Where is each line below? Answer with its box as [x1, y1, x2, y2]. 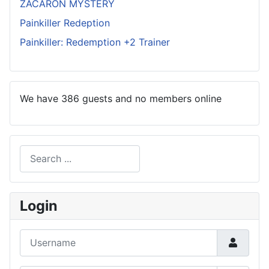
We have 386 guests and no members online [20, 92, 222, 104]
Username [19, 229, 65, 242]
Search [19, 145, 50, 158]
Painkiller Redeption [20, 16, 110, 29]
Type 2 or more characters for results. [19, 172, 192, 185]
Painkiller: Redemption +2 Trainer [20, 35, 170, 48]
